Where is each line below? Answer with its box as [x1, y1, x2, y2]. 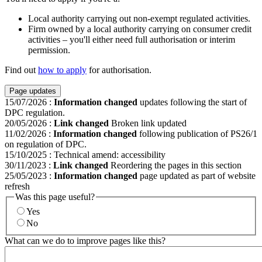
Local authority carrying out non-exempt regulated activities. [28, 13, 250, 23]
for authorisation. [87, 64, 151, 75]
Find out [5, 64, 38, 75]
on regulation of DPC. [5, 139, 87, 149]
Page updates [9, 86, 56, 95]
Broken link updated [109, 118, 187, 128]
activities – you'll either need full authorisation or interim [28, 34, 235, 44]
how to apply [38, 64, 87, 75]
